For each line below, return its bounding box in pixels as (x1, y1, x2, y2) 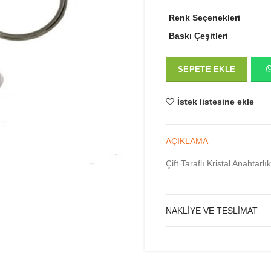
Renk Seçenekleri (169, 13, 240, 22)
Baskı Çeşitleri (169, 31, 228, 41)
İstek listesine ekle (177, 97, 254, 106)
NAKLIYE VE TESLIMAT (166, 206, 258, 215)
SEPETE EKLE (178, 65, 236, 74)
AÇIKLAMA (166, 136, 208, 146)
